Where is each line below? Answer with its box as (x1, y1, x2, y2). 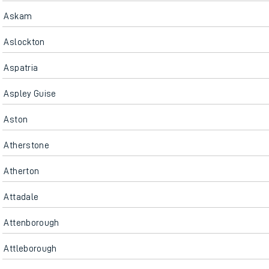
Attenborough (4, 218, 59, 228)
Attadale (4, 192, 39, 202)
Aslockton (4, 37, 45, 47)
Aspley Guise (4, 89, 56, 98)
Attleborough (4, 244, 57, 253)
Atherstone (4, 141, 49, 150)
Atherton (4, 166, 40, 176)
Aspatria (4, 63, 38, 73)
